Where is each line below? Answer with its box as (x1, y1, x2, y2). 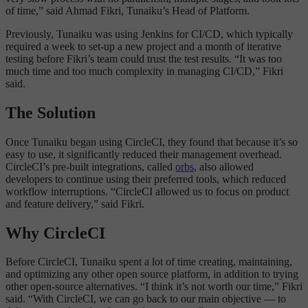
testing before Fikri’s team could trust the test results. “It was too (5, 52, 282, 65)
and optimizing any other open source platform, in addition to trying (5, 268, 298, 280)
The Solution (5, 103, 96, 122)
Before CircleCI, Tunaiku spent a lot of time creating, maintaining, (5, 256, 292, 268)
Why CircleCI (5, 223, 105, 242)
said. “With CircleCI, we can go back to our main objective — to (5, 293, 286, 305)
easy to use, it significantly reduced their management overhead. (5, 148, 282, 160)
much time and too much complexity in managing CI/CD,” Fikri (5, 65, 283, 77)
